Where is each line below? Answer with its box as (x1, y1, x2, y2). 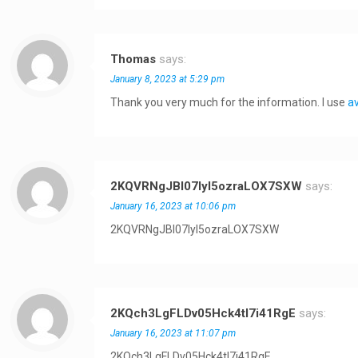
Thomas (110, 52, 157, 66)
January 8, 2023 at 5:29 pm (110, 74, 225, 85)
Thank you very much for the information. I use (110, 96, 348, 109)
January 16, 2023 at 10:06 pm (110, 201, 237, 212)
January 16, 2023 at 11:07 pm (110, 328, 237, 339)
